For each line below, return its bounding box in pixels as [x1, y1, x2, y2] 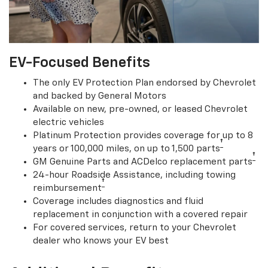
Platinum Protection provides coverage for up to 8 [33, 131, 253, 141]
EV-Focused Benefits [9, 56, 150, 71]
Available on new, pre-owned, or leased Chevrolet [33, 105, 248, 114]
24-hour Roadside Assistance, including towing [33, 170, 236, 180]
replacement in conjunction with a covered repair [33, 210, 248, 220]
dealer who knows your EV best [33, 236, 169, 246]
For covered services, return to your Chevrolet [33, 223, 236, 233]
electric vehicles [33, 118, 104, 127]
